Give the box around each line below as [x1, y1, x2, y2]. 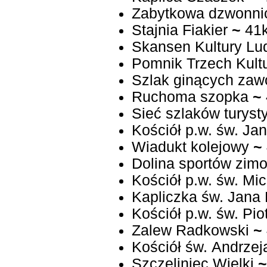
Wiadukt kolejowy [131, 139, 249, 156]
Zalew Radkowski [131, 222, 249, 239]
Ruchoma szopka [131, 89, 249, 105]
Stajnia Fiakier [131, 22, 228, 39]
